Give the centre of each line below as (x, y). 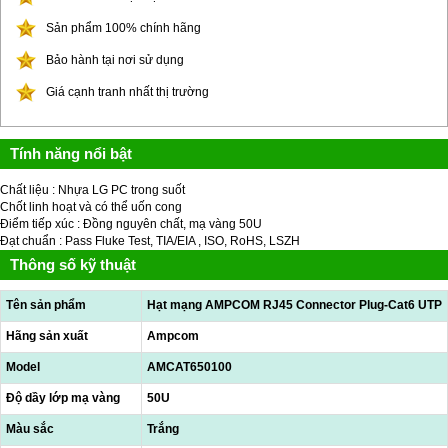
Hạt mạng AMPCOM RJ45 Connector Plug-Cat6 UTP (294, 304)
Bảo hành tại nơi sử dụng (115, 60)
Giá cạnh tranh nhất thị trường (127, 92)
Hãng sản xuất (47, 335)
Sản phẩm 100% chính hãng (123, 28)
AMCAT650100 (189, 366)
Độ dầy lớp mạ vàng (63, 397)
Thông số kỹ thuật (73, 264)
